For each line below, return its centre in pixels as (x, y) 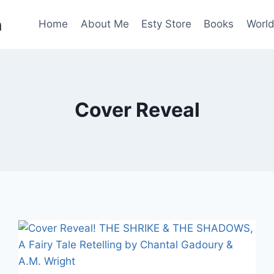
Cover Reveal (137, 110)
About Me (105, 24)
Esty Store (166, 24)
